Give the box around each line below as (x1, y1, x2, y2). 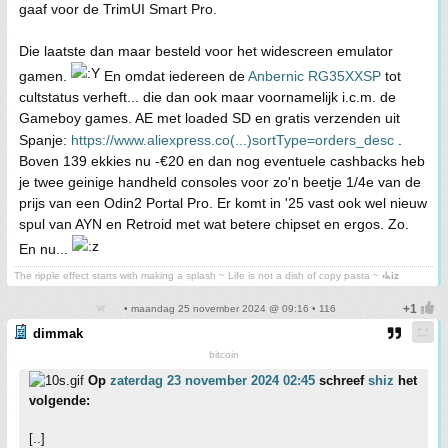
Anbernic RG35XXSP (248, 67, 381, 84)
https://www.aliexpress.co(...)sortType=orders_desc (71, 131, 394, 148)
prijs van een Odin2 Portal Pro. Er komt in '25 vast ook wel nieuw (19, 194, 427, 211)
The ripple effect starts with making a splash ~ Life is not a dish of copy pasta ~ (14, 269, 382, 281)
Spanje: (19, 131, 71, 148)
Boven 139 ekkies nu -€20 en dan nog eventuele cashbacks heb (19, 152, 425, 169)
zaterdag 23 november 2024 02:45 (110, 372, 315, 388)
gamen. (19, 67, 71, 84)
